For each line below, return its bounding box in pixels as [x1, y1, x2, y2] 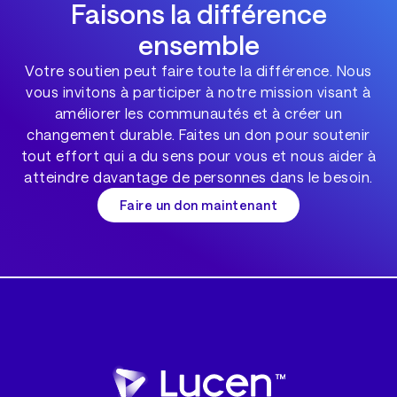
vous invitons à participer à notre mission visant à [26, 83, 371, 101]
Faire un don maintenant [119, 197, 278, 213]
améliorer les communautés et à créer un [54, 105, 343, 122]
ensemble [137, 28, 260, 61]
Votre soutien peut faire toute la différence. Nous [25, 62, 372, 80]
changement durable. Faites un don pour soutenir [27, 126, 370, 144]
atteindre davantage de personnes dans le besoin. [24, 168, 373, 186]
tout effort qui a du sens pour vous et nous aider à [20, 147, 377, 165]
